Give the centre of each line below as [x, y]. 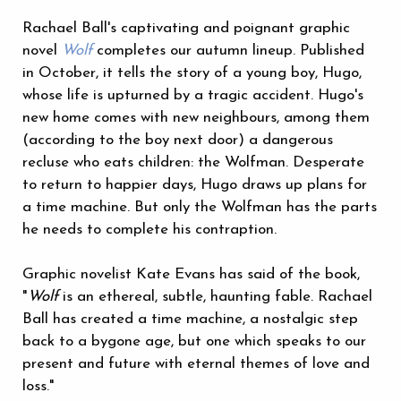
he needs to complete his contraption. [149, 230]
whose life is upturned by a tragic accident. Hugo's [193, 96]
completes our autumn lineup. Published [228, 51]
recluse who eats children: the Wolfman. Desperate [193, 163]
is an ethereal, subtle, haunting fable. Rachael [215, 297]
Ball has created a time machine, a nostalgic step [190, 320]
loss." [38, 387]
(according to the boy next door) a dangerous [178, 141]
